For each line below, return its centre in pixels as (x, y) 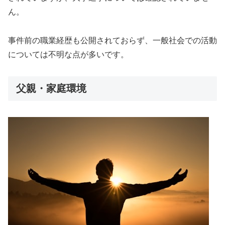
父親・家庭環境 (51, 88)
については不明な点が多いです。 (68, 54)
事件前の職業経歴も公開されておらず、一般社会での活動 (113, 40)
